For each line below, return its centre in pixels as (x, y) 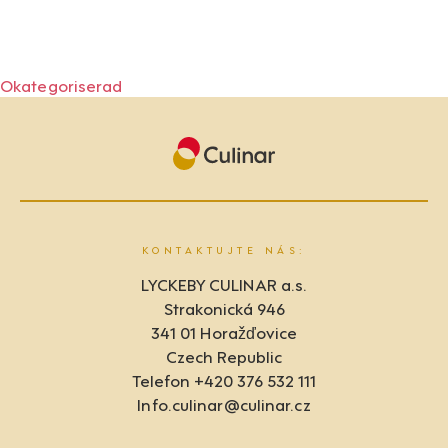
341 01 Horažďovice (224, 331)
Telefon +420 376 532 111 (224, 379)
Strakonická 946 (224, 307)
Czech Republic (224, 355)
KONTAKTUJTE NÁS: (224, 249)
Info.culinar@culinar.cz (224, 403)
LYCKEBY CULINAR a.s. (224, 283)
